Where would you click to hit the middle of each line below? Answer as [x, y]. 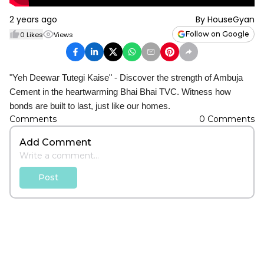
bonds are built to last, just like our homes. [90, 106]
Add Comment [55, 142]
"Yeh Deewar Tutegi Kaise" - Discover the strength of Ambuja [126, 77]
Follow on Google [217, 34]
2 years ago [33, 19]
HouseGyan [231, 19]
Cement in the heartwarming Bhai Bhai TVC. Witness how [120, 92]
